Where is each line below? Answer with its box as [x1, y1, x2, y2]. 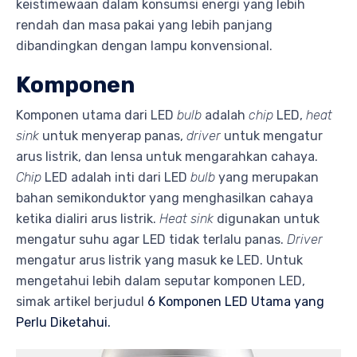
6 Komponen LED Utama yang [147, 294, 324, 310]
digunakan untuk [217, 211, 320, 227]
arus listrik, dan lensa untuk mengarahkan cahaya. [16, 149, 318, 165]
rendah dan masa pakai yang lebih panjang [16, 18, 273, 33]
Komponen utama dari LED [16, 108, 177, 124]
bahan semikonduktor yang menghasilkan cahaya [16, 190, 313, 206]
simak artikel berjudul [16, 294, 147, 310]
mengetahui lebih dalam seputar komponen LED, [16, 273, 305, 289]
